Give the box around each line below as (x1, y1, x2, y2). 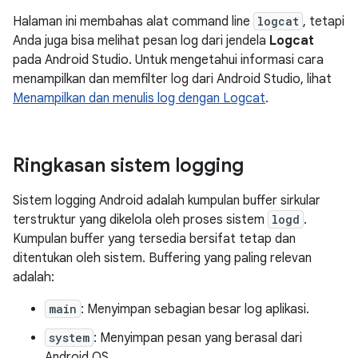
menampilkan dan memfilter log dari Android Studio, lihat (13, 71, 332, 87)
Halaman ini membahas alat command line (13, 14, 253, 30)
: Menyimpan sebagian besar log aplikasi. (81, 301, 309, 317)
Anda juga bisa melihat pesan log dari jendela (13, 33, 269, 49)
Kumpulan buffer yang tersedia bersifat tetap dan (13, 231, 296, 247)
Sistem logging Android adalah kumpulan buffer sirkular (13, 193, 320, 209)
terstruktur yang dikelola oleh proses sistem (13, 212, 268, 228)
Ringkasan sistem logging (13, 153, 244, 177)
